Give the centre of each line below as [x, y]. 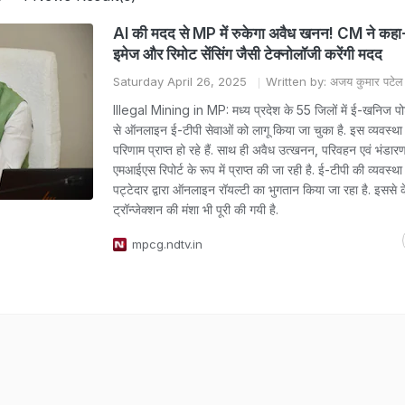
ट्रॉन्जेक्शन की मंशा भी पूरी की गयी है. [196, 209]
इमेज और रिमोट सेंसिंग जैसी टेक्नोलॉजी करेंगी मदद [248, 54]
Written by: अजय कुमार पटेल [334, 81]
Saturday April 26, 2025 [180, 81]
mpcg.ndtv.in [167, 244]
